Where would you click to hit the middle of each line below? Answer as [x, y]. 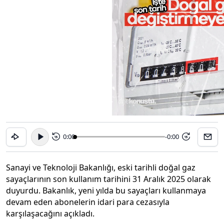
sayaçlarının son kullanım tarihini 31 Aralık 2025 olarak [108, 179]
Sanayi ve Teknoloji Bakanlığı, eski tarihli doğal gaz [101, 167]
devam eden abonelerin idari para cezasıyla [88, 202]
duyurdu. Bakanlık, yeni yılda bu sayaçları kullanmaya [106, 190]
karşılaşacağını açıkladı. [50, 213]
